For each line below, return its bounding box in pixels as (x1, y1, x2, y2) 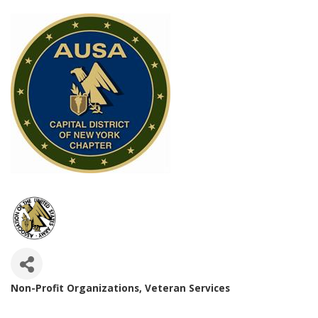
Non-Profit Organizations (11, 281, 139, 295)
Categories (10, 291, 100, 312)
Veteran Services (145, 281, 230, 295)
